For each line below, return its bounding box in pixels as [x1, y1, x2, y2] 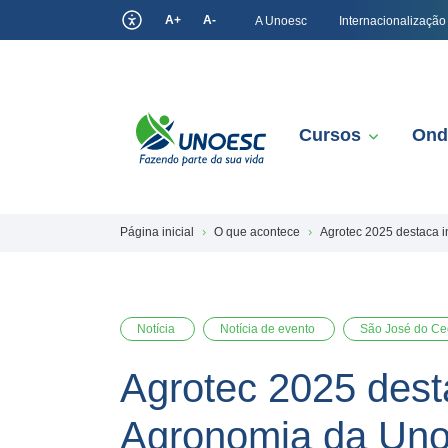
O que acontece [214, 225, 300, 239]
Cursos [299, 125, 361, 145]
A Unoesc [255, 13, 307, 28]
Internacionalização [339, 13, 446, 28]
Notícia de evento [220, 322, 318, 336]
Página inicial [120, 225, 194, 239]
